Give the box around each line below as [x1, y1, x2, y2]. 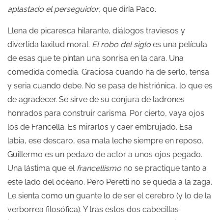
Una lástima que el [7, 163, 77, 173]
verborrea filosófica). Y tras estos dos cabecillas [7, 204, 179, 214]
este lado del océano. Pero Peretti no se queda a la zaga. [7, 177, 212, 187]
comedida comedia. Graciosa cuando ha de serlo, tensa [7, 67, 209, 77]
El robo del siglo [92, 39, 151, 49]
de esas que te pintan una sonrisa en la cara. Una [7, 53, 184, 63]
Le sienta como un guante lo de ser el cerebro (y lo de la [7, 191, 211, 200]
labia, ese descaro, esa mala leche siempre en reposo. [7, 136, 203, 145]
